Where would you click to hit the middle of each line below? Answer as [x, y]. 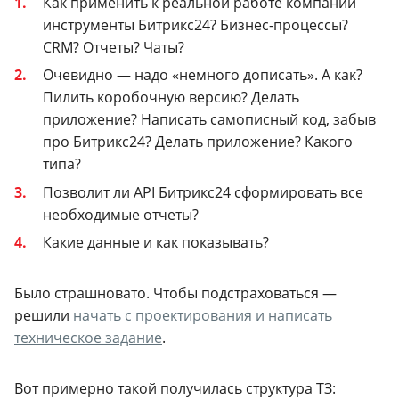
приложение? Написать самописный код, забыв [209, 120]
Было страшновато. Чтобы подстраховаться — [175, 293]
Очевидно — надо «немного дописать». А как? [203, 75]
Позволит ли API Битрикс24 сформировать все [203, 192]
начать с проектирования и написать [203, 315]
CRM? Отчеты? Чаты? [114, 47]
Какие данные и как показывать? [156, 242]
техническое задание [88, 337]
